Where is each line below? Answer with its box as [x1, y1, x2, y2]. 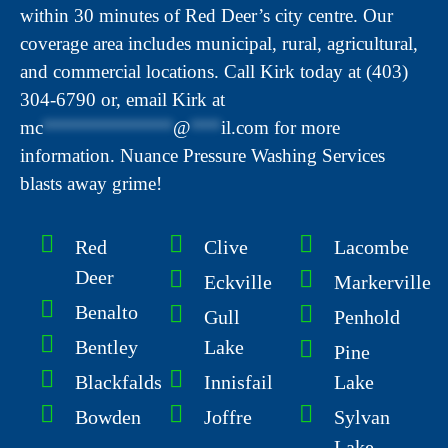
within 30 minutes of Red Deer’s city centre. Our [20, 4, 393, 26]
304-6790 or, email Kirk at [20, 88, 225, 110]
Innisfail [204, 371, 274, 394]
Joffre [204, 406, 253, 429]
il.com [221, 116, 269, 138]
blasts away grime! [20, 172, 162, 194]
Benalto [75, 301, 138, 324]
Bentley [75, 336, 138, 359]
